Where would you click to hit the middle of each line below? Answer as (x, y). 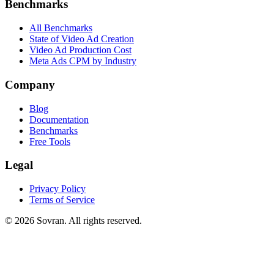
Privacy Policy (57, 188)
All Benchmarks (61, 28)
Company (30, 84)
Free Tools (50, 141)
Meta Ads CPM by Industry (83, 61)
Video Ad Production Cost (80, 50)
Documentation (59, 119)
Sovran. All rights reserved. (88, 220)
